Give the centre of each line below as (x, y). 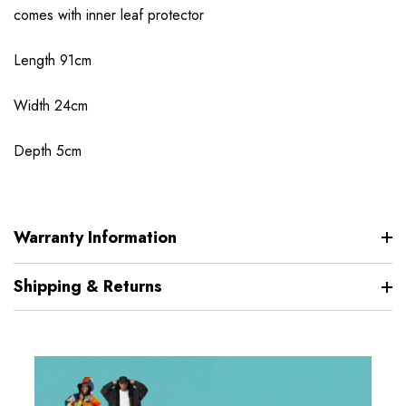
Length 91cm (53, 61)
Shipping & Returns (88, 287)
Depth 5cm (48, 151)
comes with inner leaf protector (109, 15)
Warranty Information (95, 238)
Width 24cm (51, 106)
